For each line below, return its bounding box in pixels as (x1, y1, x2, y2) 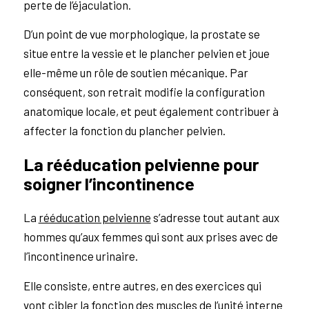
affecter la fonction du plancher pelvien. (23, 123, 226, 137)
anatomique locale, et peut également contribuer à (23, 103, 279, 118)
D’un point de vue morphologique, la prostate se (23, 26, 260, 41)
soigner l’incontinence (23, 172, 195, 195)
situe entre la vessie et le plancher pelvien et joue (23, 46, 270, 60)
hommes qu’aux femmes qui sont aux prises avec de (23, 230, 278, 244)
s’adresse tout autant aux (150, 210, 279, 225)
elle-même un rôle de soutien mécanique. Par (23, 65, 248, 79)
